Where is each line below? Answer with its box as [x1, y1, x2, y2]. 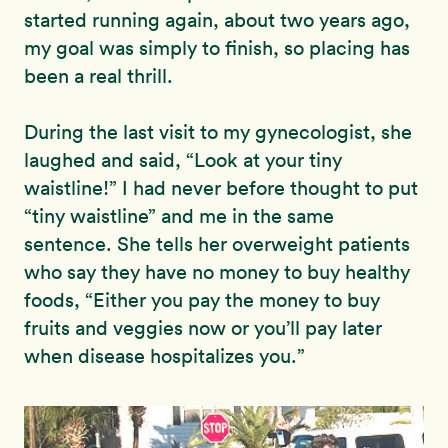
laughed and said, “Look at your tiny [24, 147, 342, 172]
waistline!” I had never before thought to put [24, 175, 418, 200]
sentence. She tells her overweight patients [24, 231, 410, 256]
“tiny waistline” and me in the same [24, 203, 334, 228]
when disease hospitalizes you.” [24, 343, 305, 368]
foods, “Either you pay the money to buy [24, 287, 380, 312]
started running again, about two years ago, [24, 7, 410, 32]
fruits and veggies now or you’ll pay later [24, 315, 382, 340]
